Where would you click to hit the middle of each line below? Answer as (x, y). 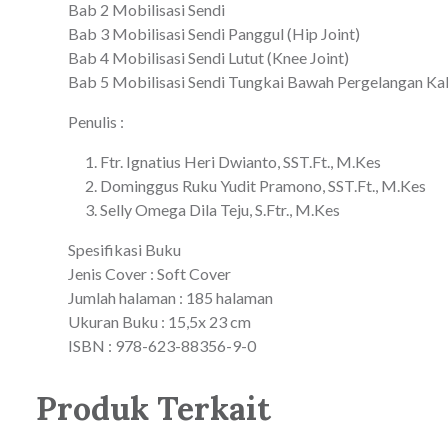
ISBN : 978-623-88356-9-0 (162, 345)
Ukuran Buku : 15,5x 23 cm (159, 321)
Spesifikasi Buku (124, 249)
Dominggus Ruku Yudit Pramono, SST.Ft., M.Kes (263, 185)
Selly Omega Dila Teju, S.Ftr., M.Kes (220, 209)
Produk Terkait (153, 408)
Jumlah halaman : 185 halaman (170, 297)
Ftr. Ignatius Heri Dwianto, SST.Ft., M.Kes (240, 161)
